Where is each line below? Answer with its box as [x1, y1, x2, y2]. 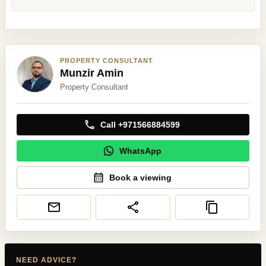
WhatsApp [119, 146, 161, 156]
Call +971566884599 [100, 120, 180, 130]
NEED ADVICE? [16, 256, 77, 265]
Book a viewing [109, 173, 172, 183]
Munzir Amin [60, 67, 124, 80]
